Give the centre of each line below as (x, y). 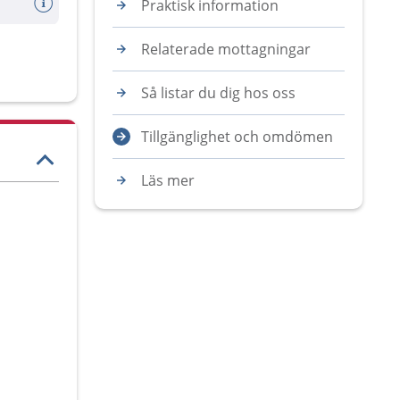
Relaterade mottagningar (226, 49)
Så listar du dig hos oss (218, 93)
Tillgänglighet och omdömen (237, 137)
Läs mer (168, 180)
